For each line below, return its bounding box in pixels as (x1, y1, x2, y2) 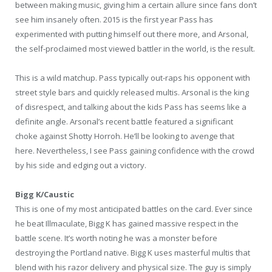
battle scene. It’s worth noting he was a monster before (15, 233, 217, 244)
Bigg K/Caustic (15, 189, 74, 200)
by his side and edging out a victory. (15, 160, 146, 171)
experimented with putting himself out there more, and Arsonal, (15, 28, 248, 39)
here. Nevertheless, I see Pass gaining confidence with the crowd (15, 145, 254, 157)
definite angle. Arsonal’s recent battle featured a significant (15, 116, 233, 127)
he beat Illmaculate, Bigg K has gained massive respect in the (15, 218, 239, 229)
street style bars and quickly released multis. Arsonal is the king (15, 87, 249, 98)
